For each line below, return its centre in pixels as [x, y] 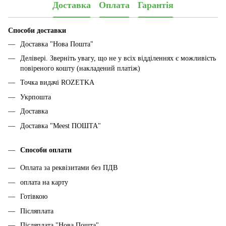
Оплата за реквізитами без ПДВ [69, 168]
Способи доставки [37, 30]
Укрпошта [36, 97]
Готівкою [34, 197]
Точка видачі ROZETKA [57, 83]
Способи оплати [46, 150]
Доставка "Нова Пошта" [57, 44]
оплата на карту [44, 182]
